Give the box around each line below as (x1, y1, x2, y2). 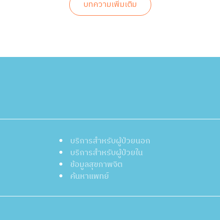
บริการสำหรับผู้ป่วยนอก (70, 134, 151, 147)
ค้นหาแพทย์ (70, 169, 110, 183)
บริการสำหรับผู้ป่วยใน (70, 146, 143, 159)
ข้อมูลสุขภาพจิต (70, 158, 123, 171)
